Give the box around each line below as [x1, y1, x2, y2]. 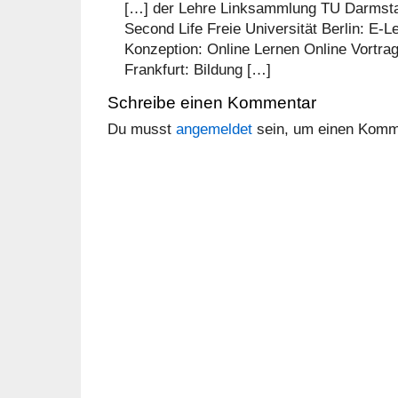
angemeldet [176, 120, 252, 139]
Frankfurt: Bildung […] [124, 60, 272, 79]
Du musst [107, 120, 176, 139]
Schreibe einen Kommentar [107, 93, 316, 113]
